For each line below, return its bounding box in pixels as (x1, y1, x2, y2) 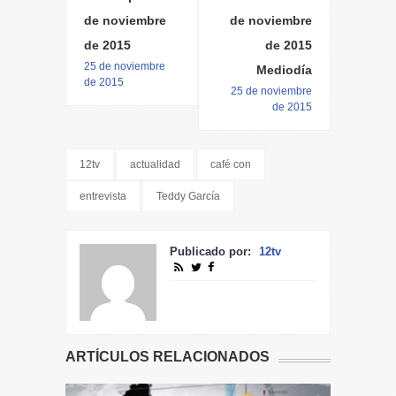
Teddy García (156, 190, 220, 203)
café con (210, 158, 251, 171)
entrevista (80, 190, 126, 203)
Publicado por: (170, 245, 255, 259)
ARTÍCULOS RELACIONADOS (65, 349, 270, 365)
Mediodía (256, 63, 312, 78)
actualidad (130, 158, 180, 171)
